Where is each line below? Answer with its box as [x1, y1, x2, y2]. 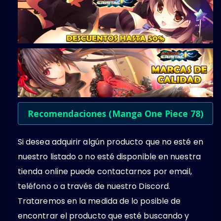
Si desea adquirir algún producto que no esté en [18, 136, 203, 147]
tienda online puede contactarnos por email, [18, 165, 192, 177]
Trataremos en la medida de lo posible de [18, 195, 181, 207]
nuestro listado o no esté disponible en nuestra [18, 150, 201, 162]
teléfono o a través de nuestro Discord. [18, 180, 171, 192]
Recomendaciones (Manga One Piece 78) [28, 107, 203, 119]
